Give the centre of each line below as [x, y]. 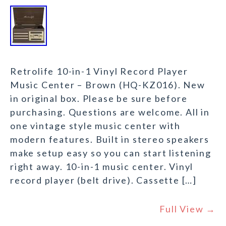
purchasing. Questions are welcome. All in [110, 112]
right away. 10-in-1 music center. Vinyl [102, 167]
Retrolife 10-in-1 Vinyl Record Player [99, 71]
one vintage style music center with [95, 126]
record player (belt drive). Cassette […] [103, 180]
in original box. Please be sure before [99, 99]
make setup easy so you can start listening [111, 153]
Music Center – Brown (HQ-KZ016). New [108, 85]
